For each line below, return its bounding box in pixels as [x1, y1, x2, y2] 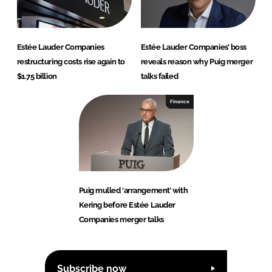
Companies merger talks [78, 215, 164, 225]
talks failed [140, 72, 178, 81]
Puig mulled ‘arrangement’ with [78, 186, 188, 195]
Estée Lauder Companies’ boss [140, 42, 246, 52]
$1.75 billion [16, 72, 57, 81]
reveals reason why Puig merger [140, 57, 253, 67]
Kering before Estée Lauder [78, 200, 175, 210]
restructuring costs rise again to [16, 57, 125, 67]
